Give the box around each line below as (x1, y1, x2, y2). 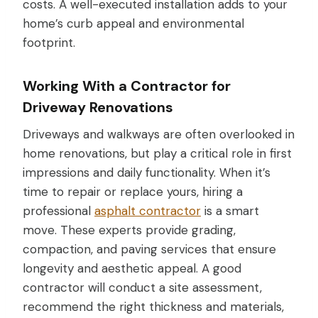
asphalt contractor (94, 202, 201, 219)
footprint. (23, 34, 75, 50)
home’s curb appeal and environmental (23, 15, 244, 31)
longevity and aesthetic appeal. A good (23, 260, 241, 276)
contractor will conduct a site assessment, (23, 279, 262, 295)
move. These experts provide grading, (23, 221, 236, 238)
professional (23, 202, 94, 219)
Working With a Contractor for (23, 76, 231, 95)
